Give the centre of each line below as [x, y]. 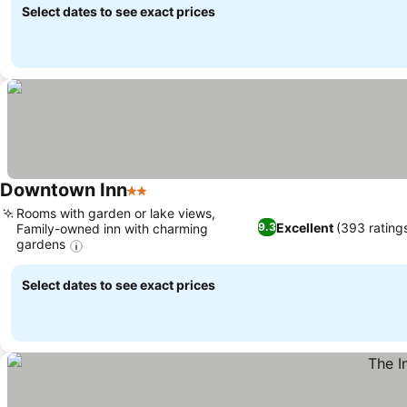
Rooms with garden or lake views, [116, 213]
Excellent [304, 227]
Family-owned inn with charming [112, 229]
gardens [41, 244]
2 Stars [151, 200]
